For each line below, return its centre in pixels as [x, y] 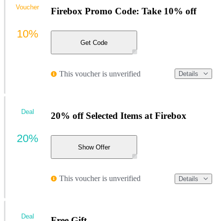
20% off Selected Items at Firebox [119, 115]
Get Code [94, 42]
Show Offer [94, 147]
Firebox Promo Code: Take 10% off [124, 11]
